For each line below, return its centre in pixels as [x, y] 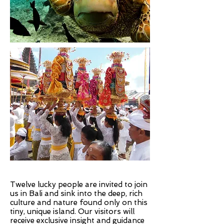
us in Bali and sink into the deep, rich [76, 193]
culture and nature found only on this [79, 202]
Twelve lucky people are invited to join [79, 184]
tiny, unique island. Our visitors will [72, 211]
